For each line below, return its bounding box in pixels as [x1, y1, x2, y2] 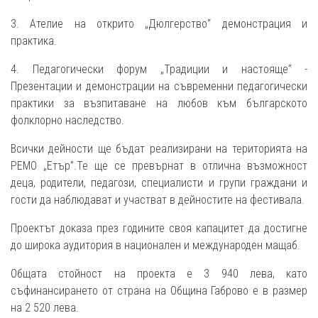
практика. [11, 34, 57, 48]
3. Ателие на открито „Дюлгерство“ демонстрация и [11, 17, 307, 31]
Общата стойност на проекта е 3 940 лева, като [11, 267, 307, 280]
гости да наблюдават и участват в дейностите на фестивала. [11, 193, 305, 207]
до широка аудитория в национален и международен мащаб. [11, 238, 300, 252]
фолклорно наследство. [11, 114, 124, 127]
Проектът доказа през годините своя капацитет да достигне [11, 221, 307, 235]
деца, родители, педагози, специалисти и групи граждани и [11, 176, 307, 190]
